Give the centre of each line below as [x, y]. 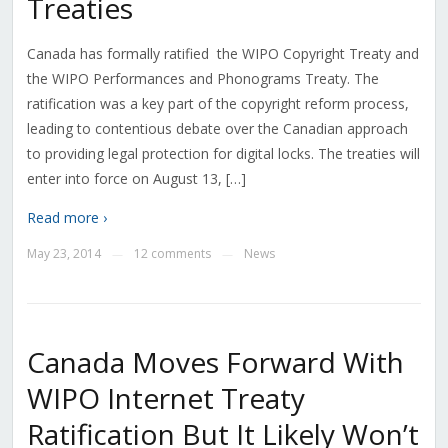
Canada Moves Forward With [215, 362]
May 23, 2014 [63, 254]
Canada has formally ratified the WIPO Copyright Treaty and [222, 54]
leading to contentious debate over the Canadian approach [217, 129]
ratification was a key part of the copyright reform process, [217, 104]
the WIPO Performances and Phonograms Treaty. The [202, 79]
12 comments [172, 254]
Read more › [66, 218]
